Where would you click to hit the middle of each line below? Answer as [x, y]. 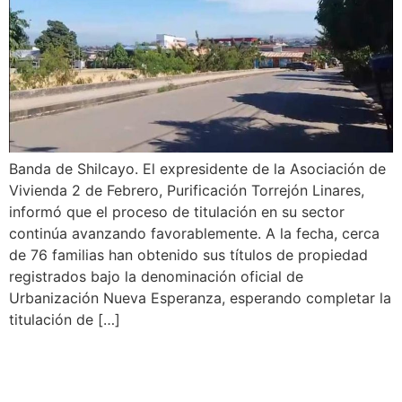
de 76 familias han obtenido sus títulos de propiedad [188, 254]
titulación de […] [65, 319]
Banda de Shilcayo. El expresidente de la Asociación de [197, 168]
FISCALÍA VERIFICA [142, 360]
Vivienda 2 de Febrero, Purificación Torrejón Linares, [187, 190]
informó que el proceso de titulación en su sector [177, 211]
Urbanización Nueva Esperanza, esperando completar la [200, 297]
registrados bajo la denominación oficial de [156, 276]
